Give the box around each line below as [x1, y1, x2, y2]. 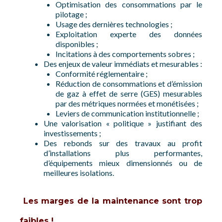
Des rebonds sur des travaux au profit [44, 138, 202, 148]
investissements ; [44, 128, 101, 138]
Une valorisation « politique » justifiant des [44, 118, 202, 128]
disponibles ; [55, 39, 98, 49]
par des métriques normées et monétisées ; [55, 99, 199, 108]
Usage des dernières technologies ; [55, 19, 172, 29]
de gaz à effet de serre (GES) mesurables [55, 89, 202, 98]
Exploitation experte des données [55, 29, 202, 39]
